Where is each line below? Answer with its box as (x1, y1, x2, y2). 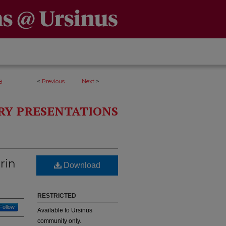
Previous (42, 78, 65, 85)
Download (62, 161, 100, 169)
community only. (37, 217, 81, 224)
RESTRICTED (37, 192, 76, 199)
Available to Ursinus (37, 207, 92, 214)
